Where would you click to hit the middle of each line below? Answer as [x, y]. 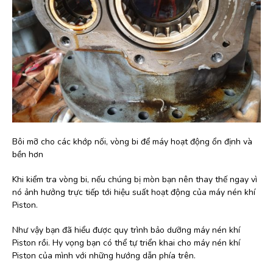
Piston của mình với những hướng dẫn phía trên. [104, 256]
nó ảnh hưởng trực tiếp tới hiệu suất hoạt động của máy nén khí [134, 193]
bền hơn [28, 155]
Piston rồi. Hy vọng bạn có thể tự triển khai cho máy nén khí [126, 243]
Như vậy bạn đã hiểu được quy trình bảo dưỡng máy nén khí [126, 230]
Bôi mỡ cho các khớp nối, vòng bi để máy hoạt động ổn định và [132, 142]
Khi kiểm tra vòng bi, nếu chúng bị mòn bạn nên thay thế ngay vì [135, 180]
